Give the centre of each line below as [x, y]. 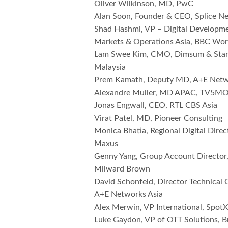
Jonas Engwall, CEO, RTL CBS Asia [156, 106]
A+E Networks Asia [129, 195]
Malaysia [110, 67]
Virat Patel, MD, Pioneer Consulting [159, 118]
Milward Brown [122, 169]
